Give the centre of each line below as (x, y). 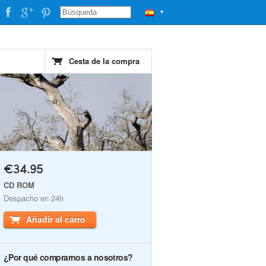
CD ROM (19, 185)
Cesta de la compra (104, 61)
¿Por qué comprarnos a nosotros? (68, 257)
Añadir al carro (56, 219)
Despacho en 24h (34, 198)
